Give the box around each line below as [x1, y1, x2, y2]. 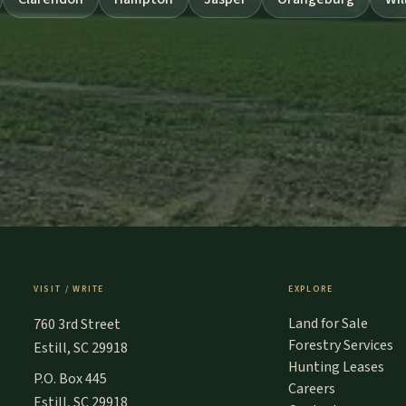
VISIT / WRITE [33, 283, 105, 296]
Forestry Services [287, 335, 393, 356]
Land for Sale [287, 314, 368, 334]
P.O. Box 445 [33, 369, 107, 390]
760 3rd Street [33, 314, 121, 335]
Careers [287, 379, 335, 400]
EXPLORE [287, 283, 333, 296]
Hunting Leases [287, 357, 384, 378]
